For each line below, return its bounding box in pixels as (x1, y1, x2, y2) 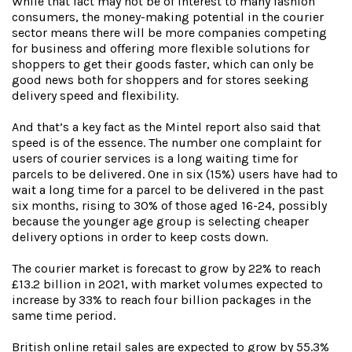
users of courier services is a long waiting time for (12, 151, 298, 167)
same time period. (12, 308, 115, 324)
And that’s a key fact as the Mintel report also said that (12, 119, 321, 135)
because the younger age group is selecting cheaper (12, 214, 309, 229)
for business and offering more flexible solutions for (12, 41, 310, 57)
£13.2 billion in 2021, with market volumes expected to (12, 277, 323, 292)
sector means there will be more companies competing (12, 25, 327, 41)
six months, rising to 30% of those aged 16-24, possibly (12, 198, 327, 214)
